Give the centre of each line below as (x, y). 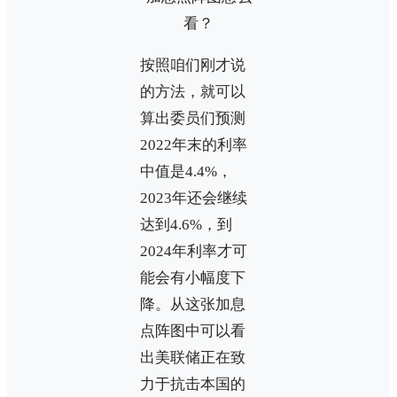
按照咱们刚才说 (193, 66)
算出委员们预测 (193, 119)
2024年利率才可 (194, 252)
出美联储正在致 (193, 358)
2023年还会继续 (194, 198)
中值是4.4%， (186, 172)
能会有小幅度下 (193, 278)
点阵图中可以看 (193, 331)
